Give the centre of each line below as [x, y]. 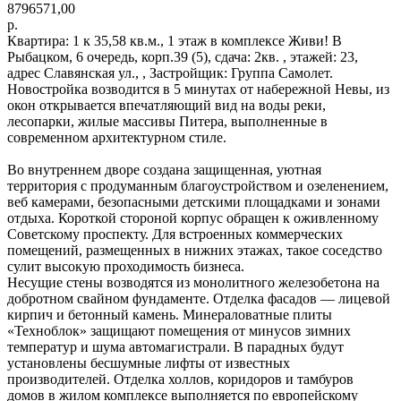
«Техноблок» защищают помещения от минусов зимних [179, 330]
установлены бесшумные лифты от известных [149, 363]
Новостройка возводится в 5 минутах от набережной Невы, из [198, 89]
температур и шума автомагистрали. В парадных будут [175, 346]
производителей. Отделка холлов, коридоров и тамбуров [180, 379]
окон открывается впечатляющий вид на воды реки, [166, 105]
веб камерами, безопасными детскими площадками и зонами [194, 201]
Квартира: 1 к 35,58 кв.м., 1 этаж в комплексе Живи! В [175, 40]
